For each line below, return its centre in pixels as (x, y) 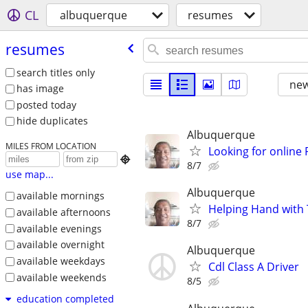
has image (40, 89)
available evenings (59, 228)
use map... (29, 175)
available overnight (60, 245)
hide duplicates (52, 121)
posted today (46, 104)
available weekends (61, 277)
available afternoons (63, 212)
